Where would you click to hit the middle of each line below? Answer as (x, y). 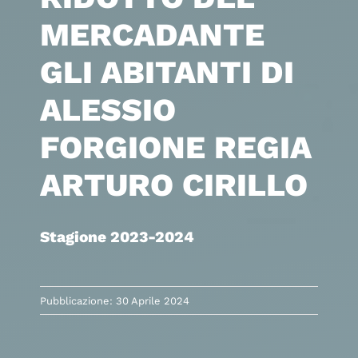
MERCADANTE (152, 35)
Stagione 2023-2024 (117, 237)
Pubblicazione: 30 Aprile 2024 (114, 300)
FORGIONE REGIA (175, 148)
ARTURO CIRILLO (173, 185)
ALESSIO (107, 110)
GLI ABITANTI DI (167, 73)
